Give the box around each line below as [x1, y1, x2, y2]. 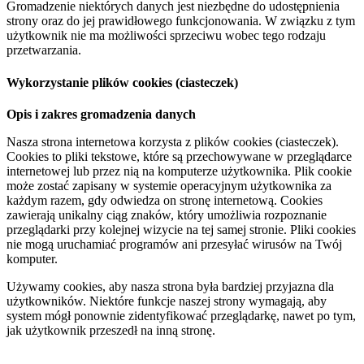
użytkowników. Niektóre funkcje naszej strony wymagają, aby [6, 293, 327, 308]
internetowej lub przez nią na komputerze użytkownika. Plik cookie [6, 163, 352, 178]
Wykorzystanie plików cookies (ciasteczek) [6, 75, 238, 89]
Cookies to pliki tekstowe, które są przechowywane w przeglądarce [6, 149, 352, 163]
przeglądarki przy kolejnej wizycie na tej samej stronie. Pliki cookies [6, 222, 356, 236]
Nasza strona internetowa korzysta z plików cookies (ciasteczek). [6, 134, 339, 149]
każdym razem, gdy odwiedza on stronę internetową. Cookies [6, 193, 323, 207]
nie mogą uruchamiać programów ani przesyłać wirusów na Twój [6, 236, 342, 251]
